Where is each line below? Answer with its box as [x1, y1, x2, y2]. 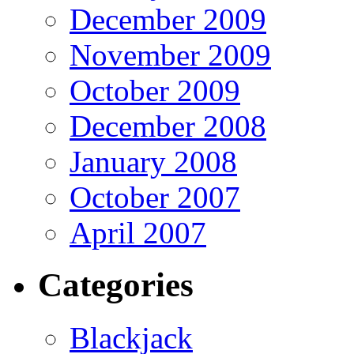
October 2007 [70, 179, 240, 214]
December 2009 [70, 2, 266, 36]
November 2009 [70, 37, 271, 72]
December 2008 [70, 108, 266, 143]
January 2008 [70, 144, 237, 179]
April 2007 [70, 215, 206, 250]
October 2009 [70, 73, 240, 107]
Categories [38, 266, 194, 304]
